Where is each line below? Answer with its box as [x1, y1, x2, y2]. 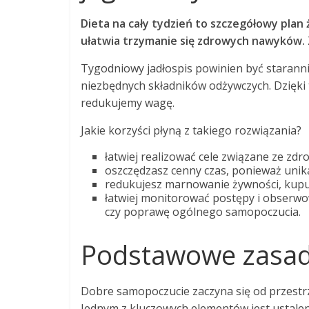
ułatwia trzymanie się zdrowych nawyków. [81, 33, 305, 48]
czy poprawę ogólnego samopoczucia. [105, 204, 301, 219]
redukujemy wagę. [81, 95, 175, 110]
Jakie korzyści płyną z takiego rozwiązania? [81, 123, 301, 138]
